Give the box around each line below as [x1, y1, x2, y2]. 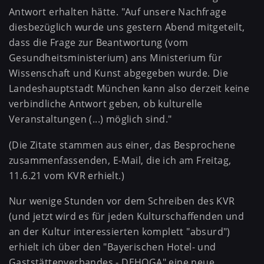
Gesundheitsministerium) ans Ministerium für [9, 51, 223, 64]
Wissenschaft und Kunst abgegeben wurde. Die [9, 66, 229, 80]
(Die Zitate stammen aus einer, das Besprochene [9, 138, 236, 151]
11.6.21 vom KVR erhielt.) [9, 169, 124, 182]
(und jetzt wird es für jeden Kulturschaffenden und [9, 210, 244, 223]
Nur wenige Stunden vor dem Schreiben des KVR [9, 194, 235, 208]
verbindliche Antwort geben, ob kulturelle [9, 97, 203, 110]
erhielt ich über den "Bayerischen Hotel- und [9, 240, 216, 254]
